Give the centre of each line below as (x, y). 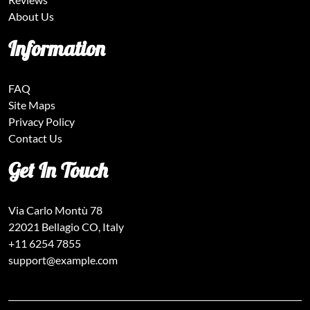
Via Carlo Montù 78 (55, 210)
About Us (31, 16)
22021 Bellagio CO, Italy (66, 226)
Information (57, 48)
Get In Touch (58, 170)
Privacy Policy (42, 121)
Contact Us (35, 138)
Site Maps (32, 104)
